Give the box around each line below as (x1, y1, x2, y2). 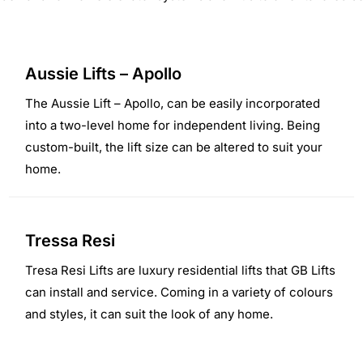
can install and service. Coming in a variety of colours (25, 284, 334, 300)
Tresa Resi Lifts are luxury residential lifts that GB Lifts (25, 262, 336, 278)
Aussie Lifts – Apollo (25, 63, 182, 83)
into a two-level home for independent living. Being (25, 117, 321, 133)
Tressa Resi (25, 230, 116, 250)
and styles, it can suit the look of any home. (25, 305, 274, 322)
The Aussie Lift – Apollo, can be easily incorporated (25, 95, 321, 111)
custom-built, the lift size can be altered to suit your (25, 139, 323, 155)
